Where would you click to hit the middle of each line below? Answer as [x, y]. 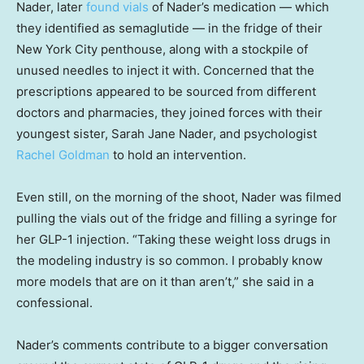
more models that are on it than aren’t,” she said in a [165, 281]
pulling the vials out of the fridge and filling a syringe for [177, 218]
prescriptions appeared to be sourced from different [166, 91]
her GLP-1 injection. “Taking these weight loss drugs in [173, 239]
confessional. [54, 302]
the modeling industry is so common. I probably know [169, 260]
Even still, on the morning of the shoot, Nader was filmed [179, 197]
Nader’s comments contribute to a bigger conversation [172, 344]
